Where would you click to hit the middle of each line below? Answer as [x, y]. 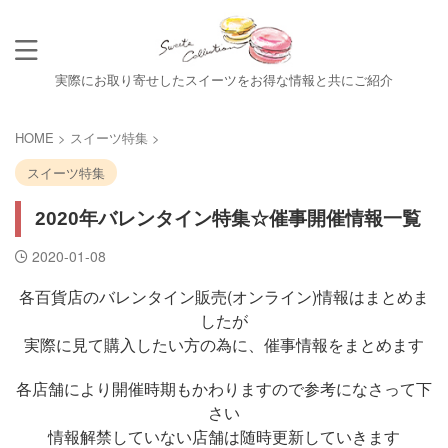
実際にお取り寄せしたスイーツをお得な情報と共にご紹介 [224, 79]
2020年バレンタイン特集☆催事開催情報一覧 [228, 218]
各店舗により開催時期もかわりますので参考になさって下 [224, 388]
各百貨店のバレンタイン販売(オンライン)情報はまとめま [224, 296]
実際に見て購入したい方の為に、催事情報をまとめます [224, 344]
